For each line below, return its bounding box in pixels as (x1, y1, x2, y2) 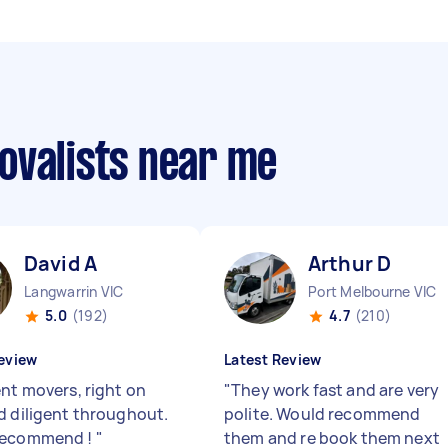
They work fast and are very (231, 379, 440, 401)
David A (24, 250, 98, 277)
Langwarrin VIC (24, 282, 124, 301)
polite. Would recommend (224, 403, 421, 425)
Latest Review (224, 350, 322, 369)
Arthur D (308, 250, 392, 277)
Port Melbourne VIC (308, 282, 437, 301)
